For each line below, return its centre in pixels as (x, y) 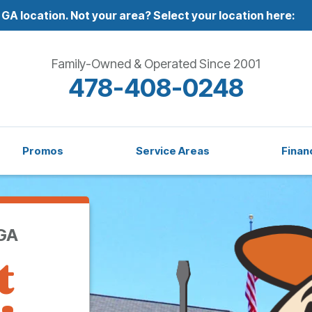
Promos (43, 151)
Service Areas (172, 151)
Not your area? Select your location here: (182, 15)
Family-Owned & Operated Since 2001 (156, 63)
